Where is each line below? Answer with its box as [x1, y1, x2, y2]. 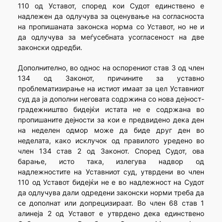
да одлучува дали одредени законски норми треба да [17, 188, 205, 197]
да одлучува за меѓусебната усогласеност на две [17, 33, 205, 42]
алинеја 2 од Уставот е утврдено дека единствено [17, 209, 205, 218]
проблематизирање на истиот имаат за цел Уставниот [17, 84, 205, 93]
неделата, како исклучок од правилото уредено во [17, 136, 205, 145]
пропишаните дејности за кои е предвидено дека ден [17, 115, 205, 124]
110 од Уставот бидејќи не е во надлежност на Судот [17, 178, 205, 187]
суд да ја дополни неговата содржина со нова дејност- [17, 95, 205, 104]
